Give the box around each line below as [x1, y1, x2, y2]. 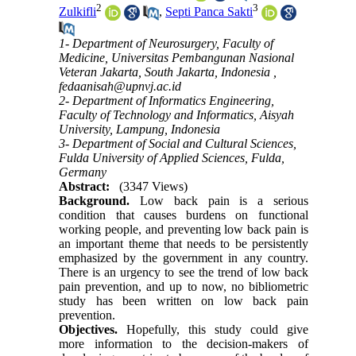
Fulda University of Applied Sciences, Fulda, [59, 151, 285, 165]
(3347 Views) [119, 180, 188, 194]
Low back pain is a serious [139, 194, 308, 208]
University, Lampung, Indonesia [59, 122, 221, 137]
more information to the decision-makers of [59, 337, 308, 351]
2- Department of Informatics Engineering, [59, 94, 275, 108]
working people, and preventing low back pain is [59, 222, 308, 237]
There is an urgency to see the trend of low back [59, 265, 308, 280]
